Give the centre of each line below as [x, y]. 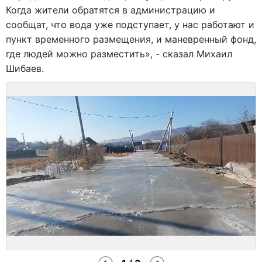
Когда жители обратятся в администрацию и [111, 10]
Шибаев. [25, 68]
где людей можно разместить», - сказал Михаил [119, 54]
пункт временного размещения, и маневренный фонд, [131, 39]
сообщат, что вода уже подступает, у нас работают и [130, 24]
